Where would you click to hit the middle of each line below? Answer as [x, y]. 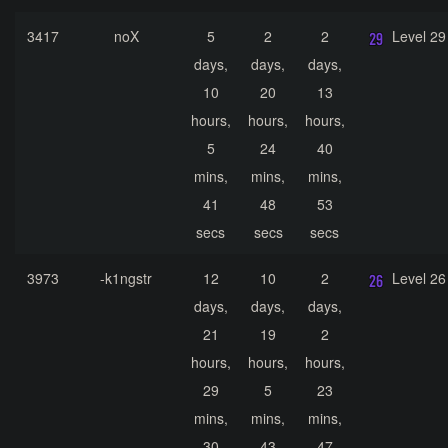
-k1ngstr [126, 278]
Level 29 [419, 36]
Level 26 [419, 278]
